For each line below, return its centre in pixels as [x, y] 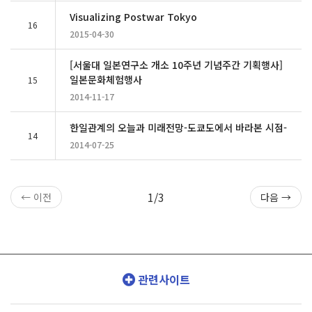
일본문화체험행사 [106, 79]
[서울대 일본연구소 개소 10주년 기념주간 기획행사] [176, 64]
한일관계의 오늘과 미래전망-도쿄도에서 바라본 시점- [178, 127]
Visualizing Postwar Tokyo [133, 16]
